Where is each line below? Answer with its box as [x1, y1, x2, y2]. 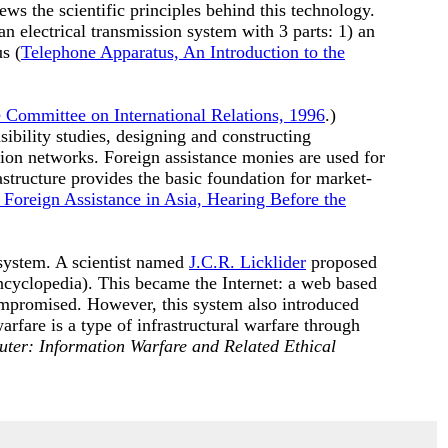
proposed [306, 252, 377, 272]
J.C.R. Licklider [189, 252, 306, 272]
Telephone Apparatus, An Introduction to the [21, 42, 345, 62]
